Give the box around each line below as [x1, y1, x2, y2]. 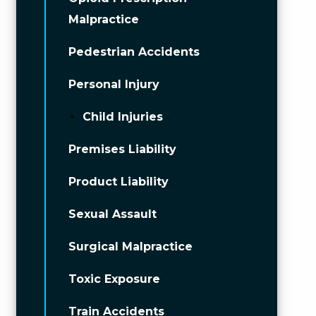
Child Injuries [82, 110, 163, 123]
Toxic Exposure [68, 272, 160, 286]
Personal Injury [68, 78, 159, 91]
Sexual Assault [68, 207, 157, 221]
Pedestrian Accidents [68, 45, 200, 59]
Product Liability [68, 175, 169, 188]
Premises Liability [68, 142, 176, 156]
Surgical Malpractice [68, 240, 193, 253]
